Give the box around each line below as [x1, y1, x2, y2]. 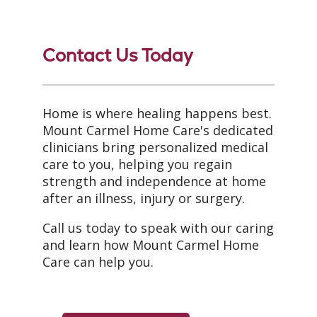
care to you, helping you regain [42, 156, 232, 173]
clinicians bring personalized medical [42, 139, 268, 156]
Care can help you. [42, 253, 154, 270]
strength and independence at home [42, 173, 266, 190]
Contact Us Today [42, 44, 193, 67]
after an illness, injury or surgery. [42, 190, 245, 207]
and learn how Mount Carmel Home [42, 236, 259, 253]
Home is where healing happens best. [42, 105, 272, 122]
